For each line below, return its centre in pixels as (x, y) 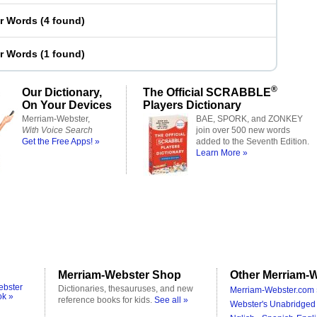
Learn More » (222, 153)
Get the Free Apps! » (61, 142)
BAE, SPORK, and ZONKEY (249, 119)
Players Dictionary (192, 105)
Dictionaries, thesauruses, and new (126, 289)
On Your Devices (67, 105)
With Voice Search (57, 130)
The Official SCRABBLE (207, 92)
